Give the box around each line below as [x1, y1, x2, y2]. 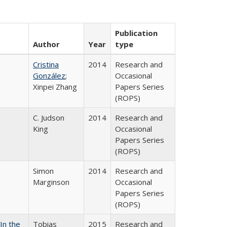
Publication [115, 28, 158, 38]
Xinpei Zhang [33, 82, 77, 92]
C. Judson [33, 112, 64, 123]
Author [33, 39, 60, 49]
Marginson [33, 177, 69, 187]
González [33, 70, 65, 81]
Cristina [33, 59, 59, 69]
